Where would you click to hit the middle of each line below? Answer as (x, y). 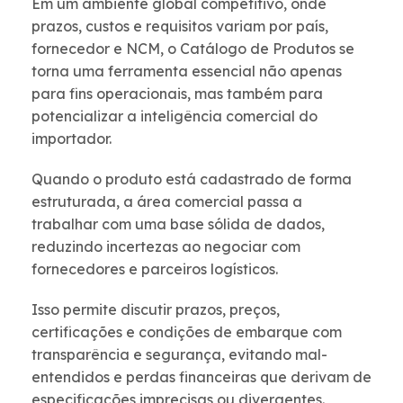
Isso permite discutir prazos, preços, (156, 310)
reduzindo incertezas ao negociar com (166, 247)
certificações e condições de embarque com (187, 332)
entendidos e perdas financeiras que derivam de (201, 377)
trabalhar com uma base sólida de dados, (178, 224)
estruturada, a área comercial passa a (167, 202)
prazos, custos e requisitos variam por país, (180, 27)
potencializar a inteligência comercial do (175, 116)
